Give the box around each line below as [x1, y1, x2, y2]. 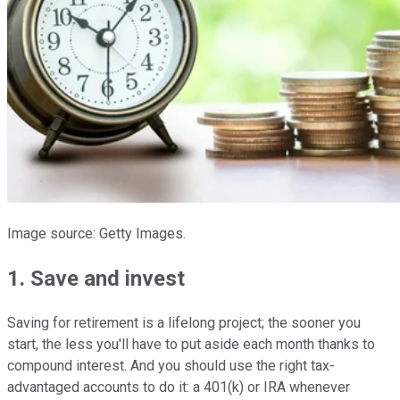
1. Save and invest [7, 265, 190, 291]
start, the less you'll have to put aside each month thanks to [7, 335, 375, 353]
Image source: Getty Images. [7, 224, 186, 242]
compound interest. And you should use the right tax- [7, 356, 335, 374]
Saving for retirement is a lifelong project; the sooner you [7, 313, 361, 331]
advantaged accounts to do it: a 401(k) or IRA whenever [7, 378, 350, 396]
